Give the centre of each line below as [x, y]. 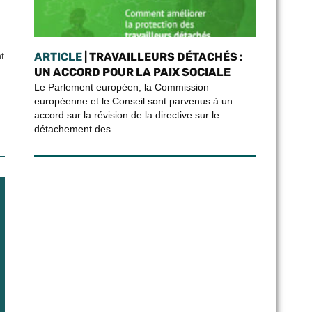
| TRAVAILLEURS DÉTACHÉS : [162, 57]
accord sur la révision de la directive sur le [126, 115]
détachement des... [76, 129]
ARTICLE [58, 57]
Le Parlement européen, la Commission [121, 87]
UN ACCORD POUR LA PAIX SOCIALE [132, 72]
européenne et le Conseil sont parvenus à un [133, 101]
